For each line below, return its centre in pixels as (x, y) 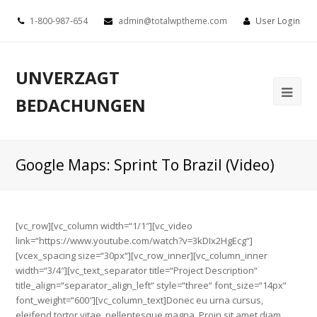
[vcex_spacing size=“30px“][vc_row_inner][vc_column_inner (142, 255)
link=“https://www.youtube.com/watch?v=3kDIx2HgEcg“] (134, 241)
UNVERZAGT (68, 77)
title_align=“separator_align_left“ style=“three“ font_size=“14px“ (151, 285)
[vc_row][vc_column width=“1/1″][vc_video (104, 226)
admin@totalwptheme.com (172, 21)
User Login (277, 21)
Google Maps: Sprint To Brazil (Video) (145, 165)
